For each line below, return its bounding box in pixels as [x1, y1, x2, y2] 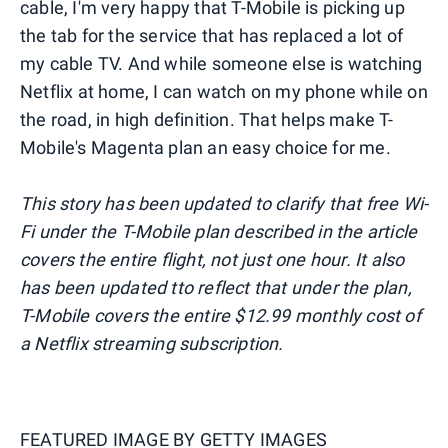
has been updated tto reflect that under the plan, [20, 277, 412, 299]
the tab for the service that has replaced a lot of [20, 25, 404, 47]
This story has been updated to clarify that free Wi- [20, 193, 429, 215]
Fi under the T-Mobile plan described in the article [20, 221, 418, 243]
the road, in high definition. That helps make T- [20, 109, 394, 131]
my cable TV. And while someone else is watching [20, 53, 423, 75]
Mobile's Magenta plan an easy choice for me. [20, 137, 391, 159]
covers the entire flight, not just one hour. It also [20, 249, 405, 271]
